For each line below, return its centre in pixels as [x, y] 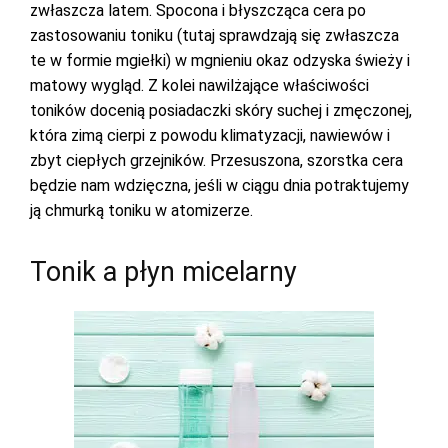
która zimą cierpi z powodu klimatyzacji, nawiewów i [210, 135]
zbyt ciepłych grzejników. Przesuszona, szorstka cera [216, 160]
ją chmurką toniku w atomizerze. [141, 210]
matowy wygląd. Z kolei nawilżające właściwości [199, 85]
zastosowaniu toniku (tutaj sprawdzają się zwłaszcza [214, 35]
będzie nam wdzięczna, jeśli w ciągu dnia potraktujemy [219, 185]
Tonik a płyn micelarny [163, 272]
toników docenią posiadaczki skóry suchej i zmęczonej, [221, 110]
